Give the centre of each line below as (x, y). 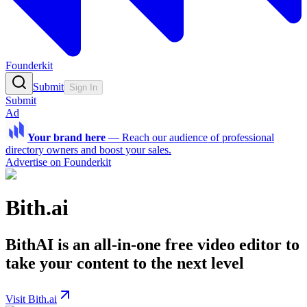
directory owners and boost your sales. (88, 150)
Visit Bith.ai (31, 299)
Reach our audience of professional (198, 137)
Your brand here (66, 137)
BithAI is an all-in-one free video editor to (152, 244)
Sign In (83, 87)
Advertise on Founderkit (58, 162)
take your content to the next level (125, 263)
